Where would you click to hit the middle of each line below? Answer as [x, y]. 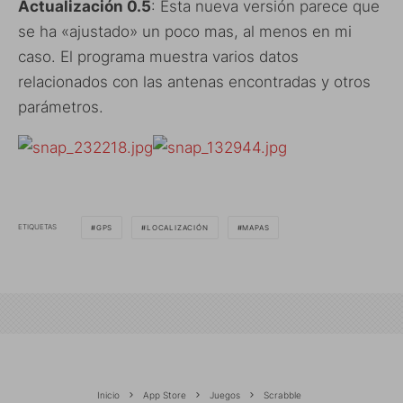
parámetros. [61, 107]
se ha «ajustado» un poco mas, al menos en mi [185, 31]
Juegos [225, 394]
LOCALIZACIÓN [178, 227]
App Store [165, 394]
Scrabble [282, 394]
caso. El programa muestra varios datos [158, 56]
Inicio [108, 394]
